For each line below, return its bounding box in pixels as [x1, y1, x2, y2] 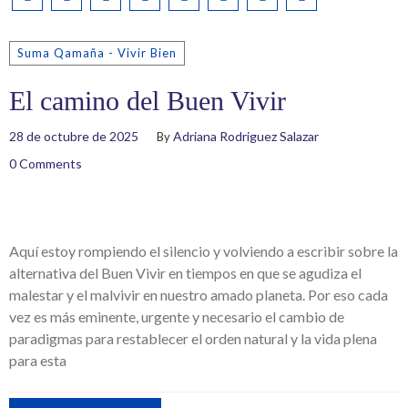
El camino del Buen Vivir [9, 86, 286, 116]
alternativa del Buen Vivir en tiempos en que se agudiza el [9, 264, 362, 281]
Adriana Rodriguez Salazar [173, 128, 319, 144]
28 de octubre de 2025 [9, 128, 138, 144]
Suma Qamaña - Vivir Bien [17, 46, 177, 60]
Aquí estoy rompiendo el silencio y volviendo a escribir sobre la [9, 242, 398, 260]
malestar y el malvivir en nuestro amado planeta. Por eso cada [9, 286, 388, 303]
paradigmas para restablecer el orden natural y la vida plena [9, 330, 377, 347]
